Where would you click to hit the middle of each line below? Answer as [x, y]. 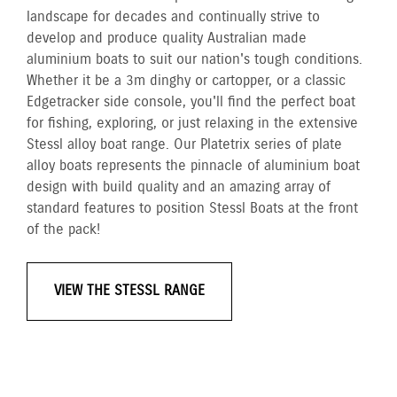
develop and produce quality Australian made [167, 39]
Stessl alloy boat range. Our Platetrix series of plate [184, 145]
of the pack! [63, 230]
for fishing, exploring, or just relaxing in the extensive [192, 124]
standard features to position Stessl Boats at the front [192, 209]
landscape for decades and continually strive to [173, 17]
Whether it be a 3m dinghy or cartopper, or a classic [186, 81]
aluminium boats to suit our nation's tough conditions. [195, 60]
